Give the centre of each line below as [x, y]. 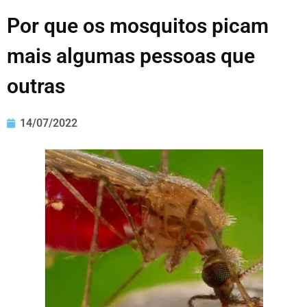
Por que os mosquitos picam [138, 26]
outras [36, 86]
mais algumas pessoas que [131, 56]
